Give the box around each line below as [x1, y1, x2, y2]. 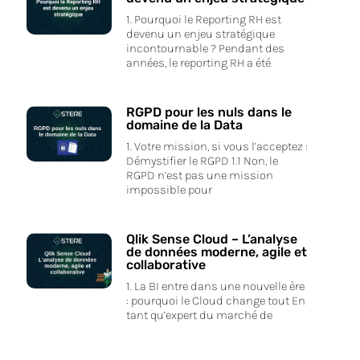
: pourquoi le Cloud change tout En [125, 292, 305, 308]
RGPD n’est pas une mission [125, 167, 273, 182]
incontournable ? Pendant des [125, 40, 284, 55]
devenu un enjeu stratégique [125, 26, 275, 41]
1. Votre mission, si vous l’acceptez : [125, 138, 308, 153]
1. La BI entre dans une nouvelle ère [125, 278, 305, 293]
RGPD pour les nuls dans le [125, 104, 292, 120]
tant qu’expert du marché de [125, 307, 272, 322]
